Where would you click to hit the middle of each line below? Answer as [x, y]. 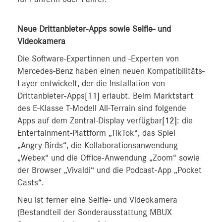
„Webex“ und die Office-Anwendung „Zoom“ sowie [109, 158]
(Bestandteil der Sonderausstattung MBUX [95, 213]
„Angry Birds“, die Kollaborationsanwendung [98, 146]
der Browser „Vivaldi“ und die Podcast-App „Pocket [110, 170]
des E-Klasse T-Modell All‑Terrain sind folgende [102, 109]
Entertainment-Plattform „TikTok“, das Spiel [96, 133]
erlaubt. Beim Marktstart [146, 96]
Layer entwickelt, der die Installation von [91, 84]
